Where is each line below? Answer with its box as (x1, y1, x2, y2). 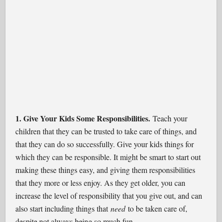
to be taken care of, (125, 203, 188, 214)
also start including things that (15, 203, 111, 214)
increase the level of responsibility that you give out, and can (15, 190, 203, 201)
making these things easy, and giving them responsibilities (15, 165, 196, 175)
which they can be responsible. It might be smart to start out (15, 152, 201, 162)
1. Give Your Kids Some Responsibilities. (15, 112, 151, 124)
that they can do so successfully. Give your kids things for (15, 139, 194, 149)
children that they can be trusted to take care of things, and (15, 126, 197, 136)
